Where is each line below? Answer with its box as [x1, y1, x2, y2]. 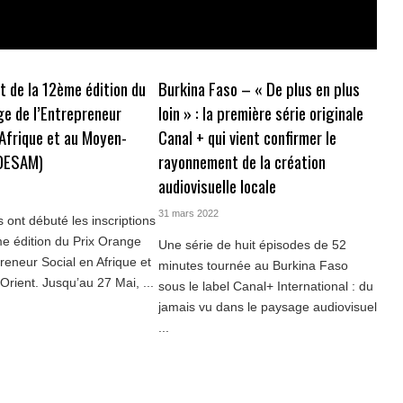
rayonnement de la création [157, 148, 326, 174]
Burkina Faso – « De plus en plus [157, 76, 360, 101]
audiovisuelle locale [157, 173, 276, 198]
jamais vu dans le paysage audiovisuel [157, 299, 377, 314]
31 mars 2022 [157, 207, 219, 219]
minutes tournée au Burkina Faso [157, 257, 348, 273]
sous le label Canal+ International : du [157, 278, 373, 293]
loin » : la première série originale [157, 100, 363, 125]
